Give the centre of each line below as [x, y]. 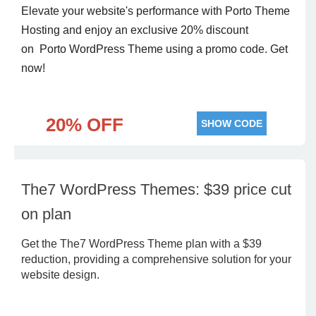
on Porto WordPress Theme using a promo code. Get [154, 49]
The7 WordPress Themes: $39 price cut [156, 189]
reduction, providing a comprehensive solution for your [156, 259]
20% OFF [84, 125]
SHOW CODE [232, 123]
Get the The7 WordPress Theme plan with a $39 [141, 244]
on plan [46, 214]
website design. [60, 275]
